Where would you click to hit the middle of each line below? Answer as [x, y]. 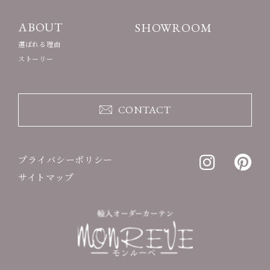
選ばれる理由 [39, 44]
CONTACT [144, 109]
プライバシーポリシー [65, 160]
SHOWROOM [174, 27]
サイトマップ [46, 177]
